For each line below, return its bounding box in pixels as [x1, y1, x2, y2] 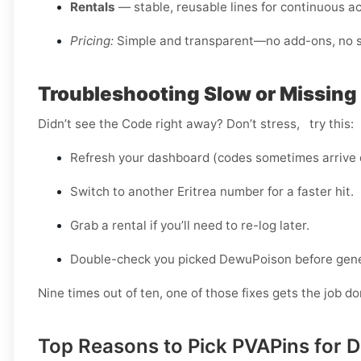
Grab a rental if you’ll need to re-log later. [70, 218, 309, 234]
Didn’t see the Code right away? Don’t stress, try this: [38, 116, 354, 132]
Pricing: [70, 33, 114, 49]
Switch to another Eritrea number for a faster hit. [70, 184, 354, 200]
